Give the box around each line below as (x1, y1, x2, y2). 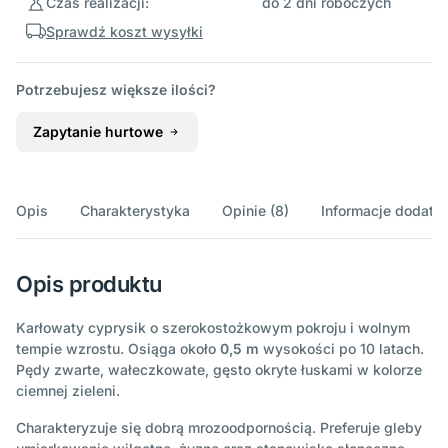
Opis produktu (16, 271, 162, 298)
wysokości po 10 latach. (259, 340, 424, 358)
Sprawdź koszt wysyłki (46, 22, 204, 40)
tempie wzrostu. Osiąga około (16, 340, 220, 358)
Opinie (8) (222, 202, 289, 220)
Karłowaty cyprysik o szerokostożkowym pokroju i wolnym (16, 319, 410, 337)
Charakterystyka (80, 202, 190, 220)
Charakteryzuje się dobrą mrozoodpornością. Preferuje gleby (16, 419, 422, 437)
